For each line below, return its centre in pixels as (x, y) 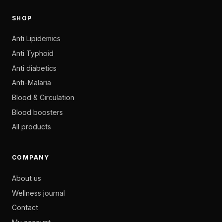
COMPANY (30, 158)
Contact (25, 208)
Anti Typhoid (33, 53)
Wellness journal (38, 193)
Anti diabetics (34, 68)
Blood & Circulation (43, 97)
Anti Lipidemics (36, 39)
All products (31, 127)
